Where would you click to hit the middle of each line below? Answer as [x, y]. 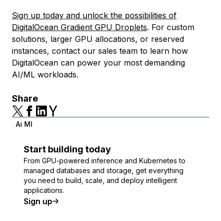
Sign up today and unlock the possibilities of [94, 15]
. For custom [171, 27]
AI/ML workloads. [45, 74]
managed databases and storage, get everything [104, 170]
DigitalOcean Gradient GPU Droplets [79, 27]
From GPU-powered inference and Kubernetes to [105, 161]
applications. [44, 190]
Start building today [67, 149]
